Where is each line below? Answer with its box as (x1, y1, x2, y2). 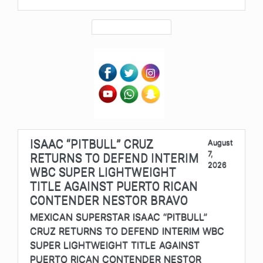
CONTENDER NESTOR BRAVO (30, 193, 188, 207)
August (208, 137, 233, 147)
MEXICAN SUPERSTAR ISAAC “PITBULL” (30, 210, 207, 222)
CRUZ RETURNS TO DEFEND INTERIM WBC (30, 224, 224, 237)
